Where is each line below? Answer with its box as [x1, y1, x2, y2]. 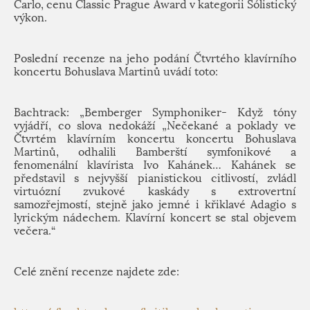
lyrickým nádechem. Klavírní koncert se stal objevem [14, 211, 296, 224]
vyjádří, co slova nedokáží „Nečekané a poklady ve [14, 119, 296, 132]
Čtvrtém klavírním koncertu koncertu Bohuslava [14, 132, 296, 145]
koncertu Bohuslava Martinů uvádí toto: [14, 65, 218, 78]
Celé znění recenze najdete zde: [14, 265, 179, 278]
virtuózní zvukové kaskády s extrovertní [14, 185, 296, 198]
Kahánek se [221, 158, 297, 172]
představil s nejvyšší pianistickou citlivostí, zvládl [14, 172, 296, 185]
